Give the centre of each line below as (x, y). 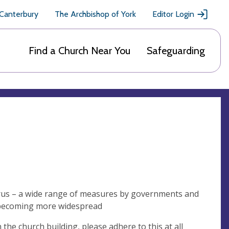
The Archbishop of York (95, 14)
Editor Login (173, 14)
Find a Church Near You (79, 51)
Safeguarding (176, 51)
